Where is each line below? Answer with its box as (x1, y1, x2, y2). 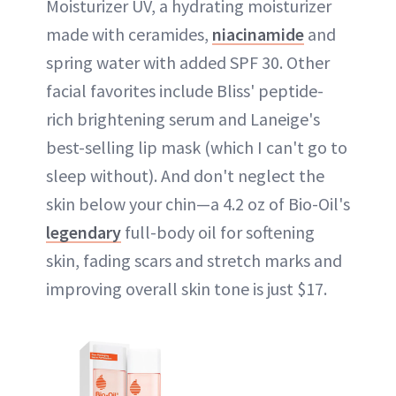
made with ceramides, (46, 22, 212, 45)
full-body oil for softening (121, 220, 315, 243)
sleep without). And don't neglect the (46, 164, 324, 187)
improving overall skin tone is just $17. (46, 277, 327, 300)
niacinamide (212, 22, 304, 45)
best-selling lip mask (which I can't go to (46, 135, 347, 158)
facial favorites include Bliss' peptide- (46, 79, 324, 102)
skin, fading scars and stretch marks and (46, 248, 342, 271)
